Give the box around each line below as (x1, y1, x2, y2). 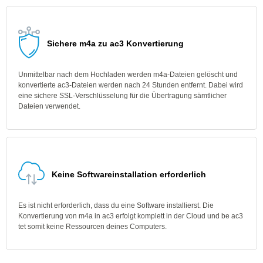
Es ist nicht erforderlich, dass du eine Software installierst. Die (18, 201, 214, 210)
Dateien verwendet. (18, 102, 80, 110)
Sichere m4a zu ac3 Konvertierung (47, 39, 184, 48)
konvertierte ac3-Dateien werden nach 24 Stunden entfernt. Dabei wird (18, 81, 243, 89)
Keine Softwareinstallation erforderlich (52, 170, 206, 179)
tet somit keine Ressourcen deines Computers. (18, 222, 167, 231)
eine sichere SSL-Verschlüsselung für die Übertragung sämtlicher (18, 92, 227, 100)
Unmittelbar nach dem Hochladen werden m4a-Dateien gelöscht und (18, 70, 238, 79)
